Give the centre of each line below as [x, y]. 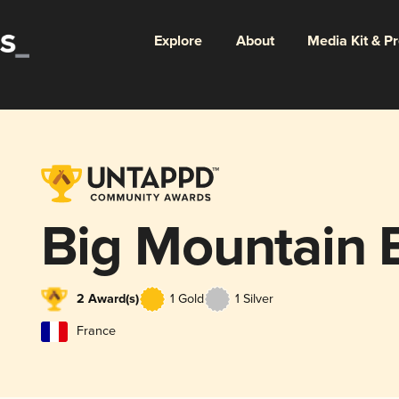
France [96, 331]
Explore [178, 41]
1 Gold [187, 298]
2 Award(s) [107, 299]
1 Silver [254, 298]
